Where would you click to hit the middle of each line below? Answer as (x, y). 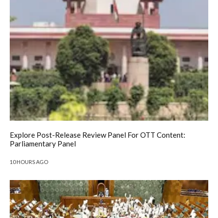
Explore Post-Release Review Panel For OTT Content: (98, 135)
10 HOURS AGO (29, 162)
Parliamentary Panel (43, 143)
